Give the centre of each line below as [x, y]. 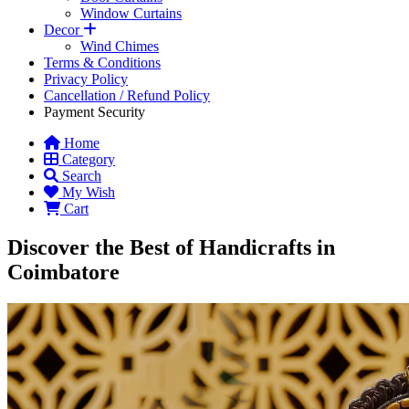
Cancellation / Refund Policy [127, 96]
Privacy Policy [86, 79]
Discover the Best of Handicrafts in [171, 247]
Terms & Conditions [102, 63]
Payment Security [94, 112]
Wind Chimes [120, 47]
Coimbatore [63, 272]
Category [89, 160]
